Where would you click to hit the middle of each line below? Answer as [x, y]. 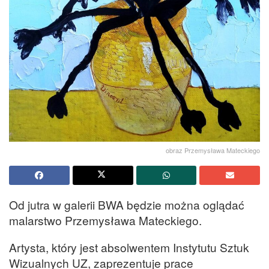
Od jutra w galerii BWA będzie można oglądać [127, 204]
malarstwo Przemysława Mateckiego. [105, 220]
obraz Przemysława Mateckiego [213, 150]
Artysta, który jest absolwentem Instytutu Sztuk [129, 247]
